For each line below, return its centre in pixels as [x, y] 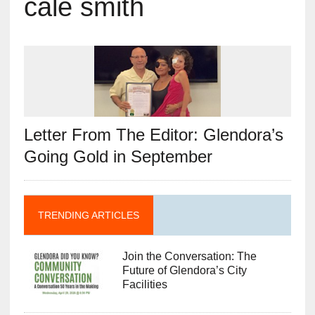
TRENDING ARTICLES [88, 215]
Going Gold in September [118, 156]
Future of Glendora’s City [184, 270]
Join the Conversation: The [189, 256]
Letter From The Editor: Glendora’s [153, 134]
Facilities [144, 284]
